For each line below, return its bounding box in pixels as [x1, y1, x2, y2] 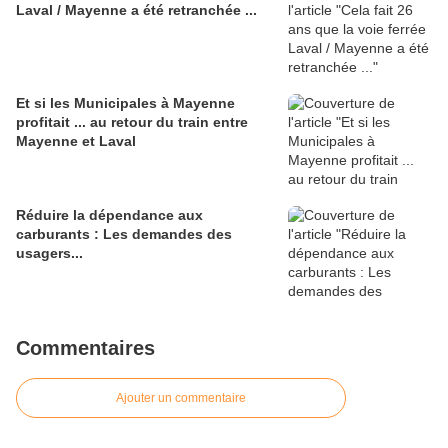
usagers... [16, 245, 83, 262]
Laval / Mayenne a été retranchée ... [16, 2, 257, 19]
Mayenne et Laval [16, 133, 136, 150]
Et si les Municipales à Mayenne [16, 95, 235, 112]
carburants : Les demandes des [16, 226, 232, 243]
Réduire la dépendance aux [16, 207, 203, 224]
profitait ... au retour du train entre [16, 114, 248, 131]
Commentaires [16, 337, 155, 360]
